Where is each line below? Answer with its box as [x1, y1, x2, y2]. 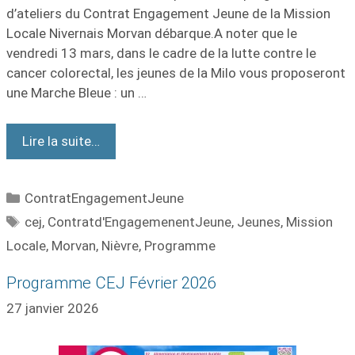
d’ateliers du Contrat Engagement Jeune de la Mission [6, 6, 330, 21]
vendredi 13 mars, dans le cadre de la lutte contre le [6, 45, 316, 61]
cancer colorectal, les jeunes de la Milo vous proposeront [6, 65, 345, 81]
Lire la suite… [22, 132, 100, 149]
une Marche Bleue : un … [6, 85, 147, 101]
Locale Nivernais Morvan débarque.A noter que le [6, 25, 297, 41]
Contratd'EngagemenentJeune [48, 213, 232, 230]
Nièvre [101, 237, 139, 254]
